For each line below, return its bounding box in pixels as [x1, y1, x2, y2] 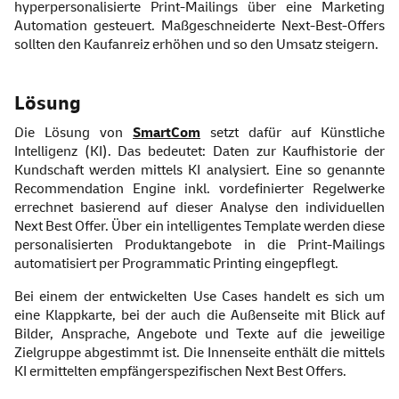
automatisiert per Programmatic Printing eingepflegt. [14, 255, 338, 273]
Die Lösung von [14, 124, 133, 142]
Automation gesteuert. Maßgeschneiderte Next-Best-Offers [14, 17, 385, 36]
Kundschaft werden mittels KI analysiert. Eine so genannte [14, 161, 385, 180]
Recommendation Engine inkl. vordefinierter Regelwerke [14, 180, 385, 199]
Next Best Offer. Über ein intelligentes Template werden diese [14, 217, 385, 236]
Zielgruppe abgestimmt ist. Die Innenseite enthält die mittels [14, 344, 385, 362]
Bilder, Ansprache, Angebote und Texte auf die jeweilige [14, 325, 385, 344]
